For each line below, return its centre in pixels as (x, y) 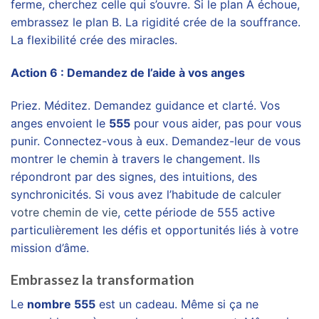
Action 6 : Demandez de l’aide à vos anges (128, 72)
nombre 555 (61, 304)
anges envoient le (60, 123)
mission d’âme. (50, 247)
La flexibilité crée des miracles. (94, 40)
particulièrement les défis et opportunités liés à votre (155, 230)
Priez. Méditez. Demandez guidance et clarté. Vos (145, 105)
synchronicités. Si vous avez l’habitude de (125, 194)
